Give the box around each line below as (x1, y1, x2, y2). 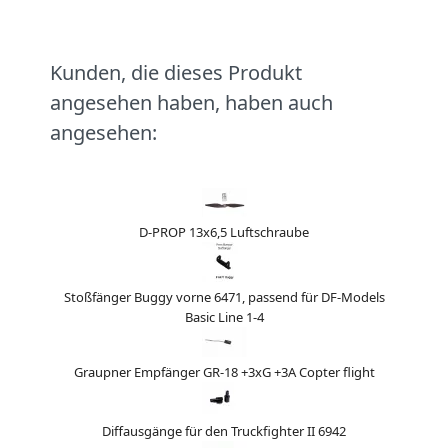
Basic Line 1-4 (184, 307, 264, 326)
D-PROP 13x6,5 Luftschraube (139, 222, 309, 241)
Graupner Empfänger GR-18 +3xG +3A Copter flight (73, 362, 375, 381)
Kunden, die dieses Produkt (50, 58, 302, 86)
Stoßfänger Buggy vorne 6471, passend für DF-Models (63, 287, 385, 306)
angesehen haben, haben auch (50, 88, 333, 116)
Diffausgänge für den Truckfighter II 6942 (102, 421, 346, 440)
